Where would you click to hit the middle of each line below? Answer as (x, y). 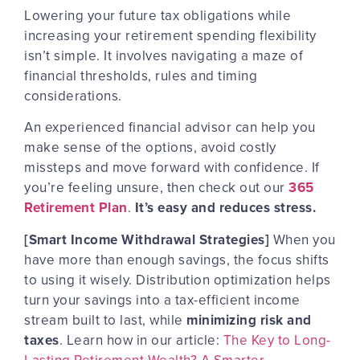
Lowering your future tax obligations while (157, 15)
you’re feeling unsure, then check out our (156, 188)
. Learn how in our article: (141, 340)
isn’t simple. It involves (98, 55)
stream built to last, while (105, 319)
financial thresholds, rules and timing (141, 76)
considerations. (75, 96)
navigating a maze (229, 55)
